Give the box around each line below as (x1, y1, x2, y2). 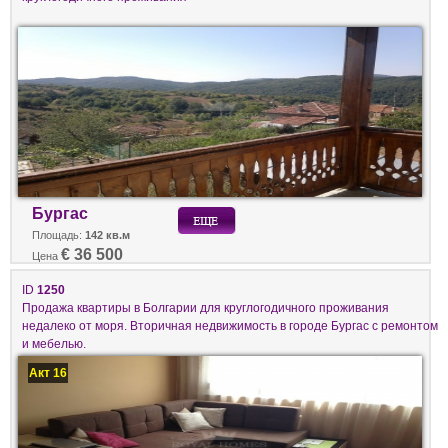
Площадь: (32, 229, 85, 242)
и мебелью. (22, 337, 86, 351)
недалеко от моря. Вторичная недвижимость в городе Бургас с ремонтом (22, 319, 438, 333)
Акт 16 (29, 366, 68, 380)
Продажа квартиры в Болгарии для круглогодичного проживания (22, 301, 389, 315)
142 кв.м (85, 229, 130, 242)
